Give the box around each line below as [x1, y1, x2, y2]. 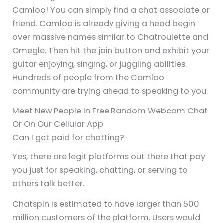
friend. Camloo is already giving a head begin [12, 17, 196, 29]
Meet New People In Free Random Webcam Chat [12, 105, 208, 116]
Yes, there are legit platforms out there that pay [12, 151, 206, 163]
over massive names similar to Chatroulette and [12, 31, 209, 43]
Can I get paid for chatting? [12, 131, 125, 143]
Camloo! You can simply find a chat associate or [12, 4, 210, 16]
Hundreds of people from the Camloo [12, 71, 165, 83]
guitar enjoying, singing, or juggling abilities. [12, 58, 187, 70]
